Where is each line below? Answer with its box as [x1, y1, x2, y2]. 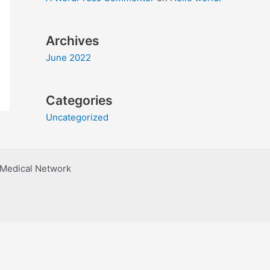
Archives [46, 33, 99, 48]
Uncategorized [46, 111, 108, 123]
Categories [46, 92, 113, 108]
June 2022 [46, 51, 91, 63]
